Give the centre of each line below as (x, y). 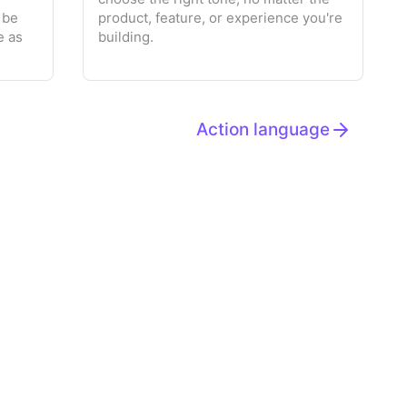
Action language (263, 129)
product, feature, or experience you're (221, 18)
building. (126, 37)
